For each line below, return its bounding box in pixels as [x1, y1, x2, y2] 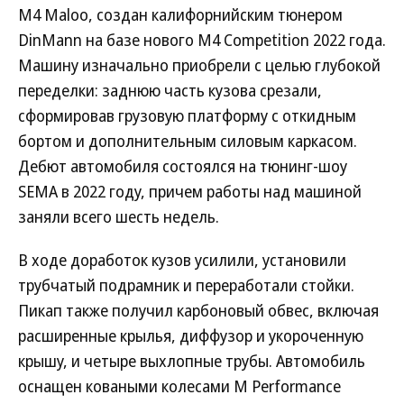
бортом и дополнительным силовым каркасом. [18, 130, 357, 151]
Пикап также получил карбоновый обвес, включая [18, 299, 379, 321]
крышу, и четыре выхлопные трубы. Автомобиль [18, 350, 365, 372]
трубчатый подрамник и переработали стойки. [18, 274, 354, 296]
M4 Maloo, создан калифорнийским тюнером [18, 4, 343, 25]
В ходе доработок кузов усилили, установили [18, 249, 346, 271]
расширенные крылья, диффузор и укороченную [18, 325, 363, 346]
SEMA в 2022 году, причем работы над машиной [18, 180, 362, 202]
